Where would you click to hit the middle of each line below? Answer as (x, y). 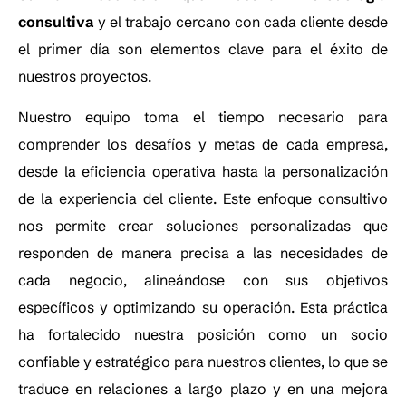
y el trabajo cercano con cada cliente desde (241, 22)
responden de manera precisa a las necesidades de (203, 252)
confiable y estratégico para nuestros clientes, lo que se (203, 361)
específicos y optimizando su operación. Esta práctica (203, 307)
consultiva (56, 22)
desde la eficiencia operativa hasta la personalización (203, 171)
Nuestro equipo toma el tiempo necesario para (203, 116)
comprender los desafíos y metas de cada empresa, (203, 144)
